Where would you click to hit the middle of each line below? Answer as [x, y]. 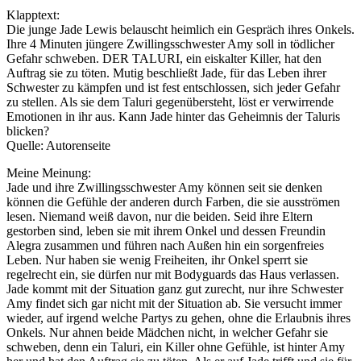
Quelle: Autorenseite [58, 145]
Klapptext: [33, 15]
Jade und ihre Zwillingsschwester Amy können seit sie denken [164, 187]
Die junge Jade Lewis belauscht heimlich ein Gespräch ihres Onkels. [180, 29]
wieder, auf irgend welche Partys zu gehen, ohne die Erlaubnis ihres [178, 317]
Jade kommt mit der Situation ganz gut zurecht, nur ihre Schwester [175, 288]
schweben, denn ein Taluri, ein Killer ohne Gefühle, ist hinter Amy [176, 346]
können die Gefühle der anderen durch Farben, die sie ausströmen [173, 201]
